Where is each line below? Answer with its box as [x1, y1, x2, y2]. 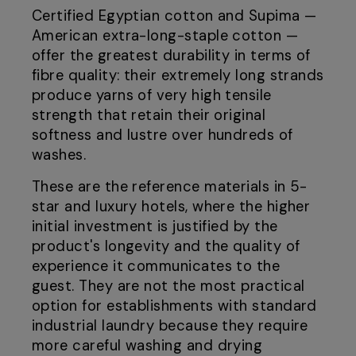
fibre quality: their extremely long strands [32, 66, 324, 86]
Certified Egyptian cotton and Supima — [32, 6, 317, 26]
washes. [32, 145, 87, 165]
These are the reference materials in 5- [32, 177, 308, 197]
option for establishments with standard [32, 296, 317, 316]
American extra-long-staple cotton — [32, 26, 299, 46]
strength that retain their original [32, 106, 266, 126]
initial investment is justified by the [32, 217, 278, 237]
